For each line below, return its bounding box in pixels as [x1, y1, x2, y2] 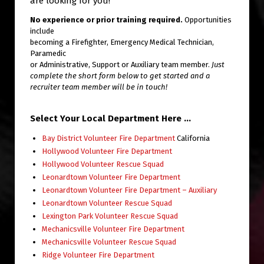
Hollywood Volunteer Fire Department [42, 146, 172, 156]
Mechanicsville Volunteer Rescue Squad [42, 237, 176, 246]
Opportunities [184, 15, 232, 24]
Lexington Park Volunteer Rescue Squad [42, 211, 178, 220]
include [30, 26, 54, 35]
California [175, 133, 210, 143]
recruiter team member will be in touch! [30, 82, 167, 91]
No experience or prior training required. [30, 15, 184, 24]
